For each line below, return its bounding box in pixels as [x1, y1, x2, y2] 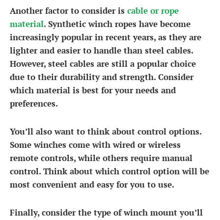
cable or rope [127, 5, 179, 17]
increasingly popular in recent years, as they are [10, 31, 201, 43]
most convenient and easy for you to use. [10, 179, 174, 191]
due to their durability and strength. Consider [10, 71, 193, 83]
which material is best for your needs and [10, 84, 176, 96]
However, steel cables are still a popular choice [10, 58, 196, 70]
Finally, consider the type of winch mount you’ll [10, 207, 203, 219]
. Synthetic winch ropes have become [44, 18, 191, 30]
